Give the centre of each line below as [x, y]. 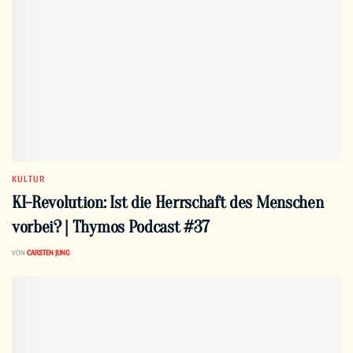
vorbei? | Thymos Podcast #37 [111, 227]
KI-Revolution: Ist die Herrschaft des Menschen [168, 202]
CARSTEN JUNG [48, 252]
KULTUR [28, 178]
